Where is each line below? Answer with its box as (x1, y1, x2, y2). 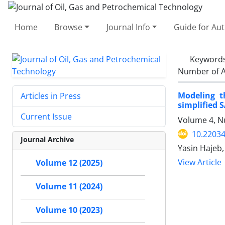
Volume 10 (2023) (36, 204, 102, 215)
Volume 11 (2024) (36, 181, 102, 192)
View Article (178, 157, 221, 168)
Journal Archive (21, 134, 74, 144)
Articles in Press (21, 90, 81, 101)
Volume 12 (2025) (36, 157, 102, 168)
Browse (54, 21, 83, 33)
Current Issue (21, 110, 72, 122)
